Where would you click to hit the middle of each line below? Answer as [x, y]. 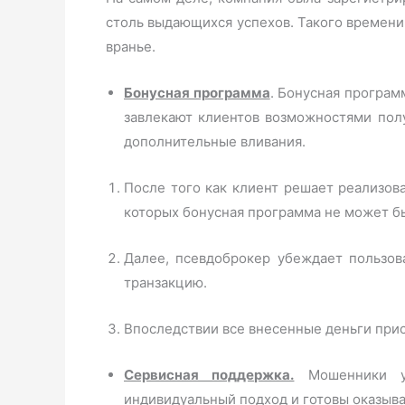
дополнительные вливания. [215, 141]
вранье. [131, 47]
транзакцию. [165, 283]
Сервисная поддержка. [209, 375]
